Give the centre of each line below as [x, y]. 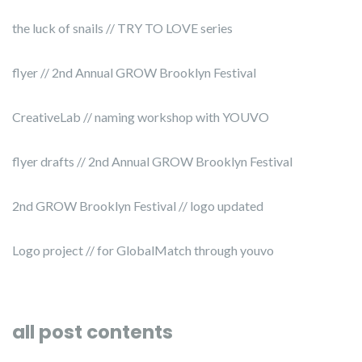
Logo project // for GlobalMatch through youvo [143, 250]
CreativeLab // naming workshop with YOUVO [141, 117]
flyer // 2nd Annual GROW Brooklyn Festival [134, 73]
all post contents [93, 333]
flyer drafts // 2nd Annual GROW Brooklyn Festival [152, 162]
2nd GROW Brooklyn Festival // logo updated [138, 206]
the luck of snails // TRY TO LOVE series [122, 28]
